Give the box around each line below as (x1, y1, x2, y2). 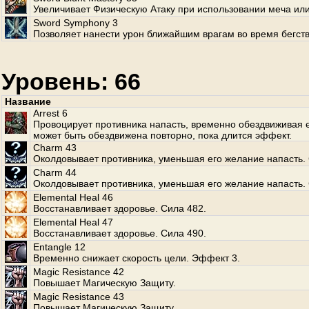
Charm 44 (33, 167, 77, 178)
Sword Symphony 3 (33, 17, 118, 28)
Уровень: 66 (1, 68, 141, 94)
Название (5, 96, 51, 107)
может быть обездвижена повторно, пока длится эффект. (33, 130, 292, 141)
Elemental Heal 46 (33, 192, 113, 203)
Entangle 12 (33, 241, 86, 252)
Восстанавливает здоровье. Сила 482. (33, 203, 206, 214)
